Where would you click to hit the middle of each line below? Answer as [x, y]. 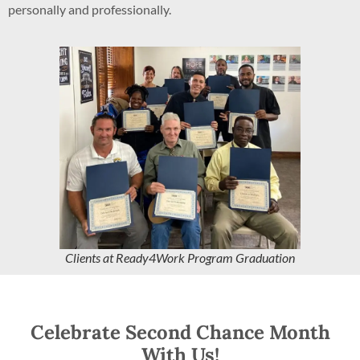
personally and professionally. [90, 10]
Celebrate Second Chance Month [180, 333]
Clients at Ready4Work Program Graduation [180, 258]
